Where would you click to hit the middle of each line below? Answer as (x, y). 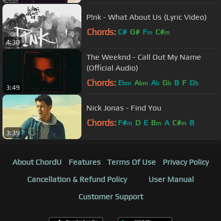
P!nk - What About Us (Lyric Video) (147, 17)
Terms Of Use (132, 162)
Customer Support (110, 197)
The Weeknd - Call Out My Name (144, 57)
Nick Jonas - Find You (124, 108)
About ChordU (37, 162)
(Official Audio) (112, 68)
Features (84, 162)
